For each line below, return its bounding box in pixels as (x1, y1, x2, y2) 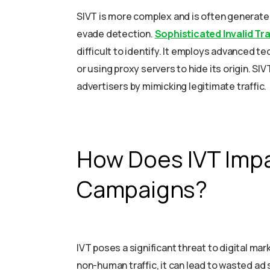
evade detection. (77, 27, 155, 41)
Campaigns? (77, 173, 208, 205)
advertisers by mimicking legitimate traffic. (77, 80, 267, 93)
